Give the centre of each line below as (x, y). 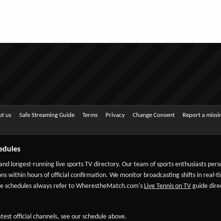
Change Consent (154, 115)
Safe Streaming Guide (47, 115)
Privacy (115, 115)
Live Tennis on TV (167, 186)
